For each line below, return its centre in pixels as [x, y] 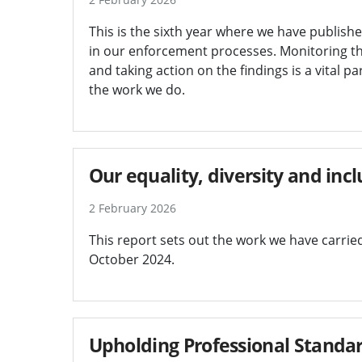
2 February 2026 [132, 208]
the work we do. [137, 89]
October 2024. [131, 259]
